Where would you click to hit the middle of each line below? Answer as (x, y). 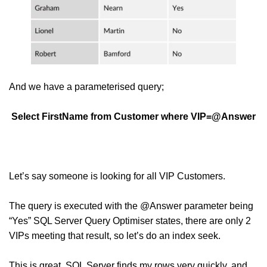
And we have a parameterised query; (86, 87)
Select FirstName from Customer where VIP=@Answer (133, 117)
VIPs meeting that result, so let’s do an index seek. (115, 236)
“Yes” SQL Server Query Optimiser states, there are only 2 (130, 221)
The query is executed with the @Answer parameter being (131, 206)
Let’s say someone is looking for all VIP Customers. (117, 176)
